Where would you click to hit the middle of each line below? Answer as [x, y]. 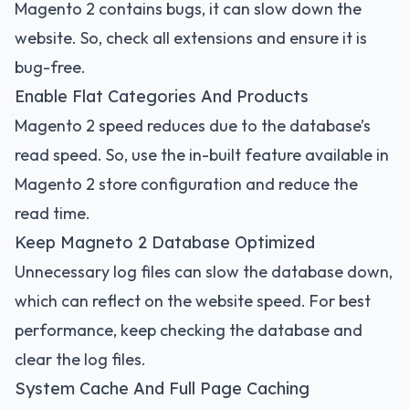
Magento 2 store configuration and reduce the [186, 184]
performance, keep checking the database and [189, 330]
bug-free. [50, 67]
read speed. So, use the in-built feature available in [202, 155]
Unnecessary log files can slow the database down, [204, 272]
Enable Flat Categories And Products [162, 96]
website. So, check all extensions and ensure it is [191, 38]
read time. [52, 213]
